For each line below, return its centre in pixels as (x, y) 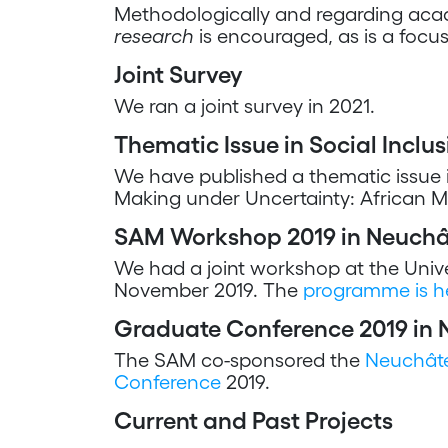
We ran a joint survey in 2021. (244, 106)
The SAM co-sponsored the (239, 360)
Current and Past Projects (253, 420)
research (154, 36)
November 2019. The (208, 290)
